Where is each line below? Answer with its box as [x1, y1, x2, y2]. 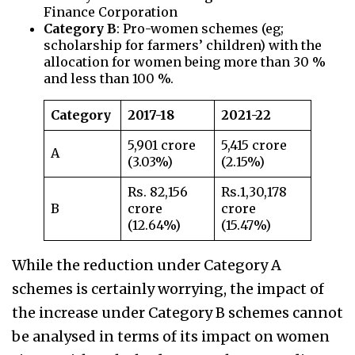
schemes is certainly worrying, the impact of [12, 280, 324, 299]
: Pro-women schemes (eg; [116, 21, 284, 37]
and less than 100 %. [44, 71, 174, 87]
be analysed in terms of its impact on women [12, 327, 330, 346]
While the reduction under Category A [12, 256, 281, 275]
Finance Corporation [44, 4, 177, 21]
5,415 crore [221, 137, 287, 154]
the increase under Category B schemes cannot [12, 303, 343, 323]
